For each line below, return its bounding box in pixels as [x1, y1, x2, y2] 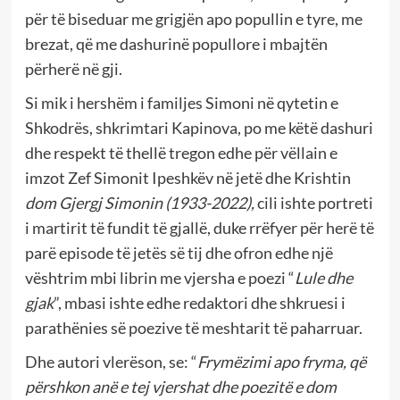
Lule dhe [294, 268, 353, 288]
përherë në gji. [24, 59, 122, 79]
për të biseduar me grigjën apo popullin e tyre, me [24, 9, 362, 29]
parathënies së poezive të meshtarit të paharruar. [24, 318, 362, 338]
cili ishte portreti [254, 193, 373, 213]
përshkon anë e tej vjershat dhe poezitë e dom [24, 377, 337, 397]
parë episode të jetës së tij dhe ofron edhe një [24, 243, 333, 263]
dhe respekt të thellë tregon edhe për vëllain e [24, 143, 337, 163]
